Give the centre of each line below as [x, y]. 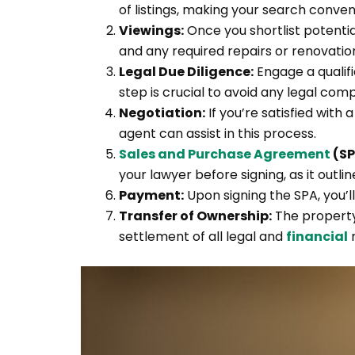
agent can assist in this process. [218, 133]
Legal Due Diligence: [186, 71]
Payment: [151, 195]
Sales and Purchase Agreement [225, 154]
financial [317, 236]
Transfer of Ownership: [195, 216]
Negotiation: [162, 113]
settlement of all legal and [202, 236]
